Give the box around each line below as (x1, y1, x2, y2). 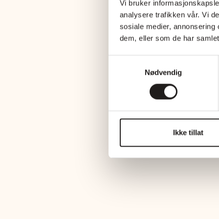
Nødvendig (144, 68, 182, 77)
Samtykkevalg (108, 56, 155, 65)
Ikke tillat (173, 128, 203, 137)
